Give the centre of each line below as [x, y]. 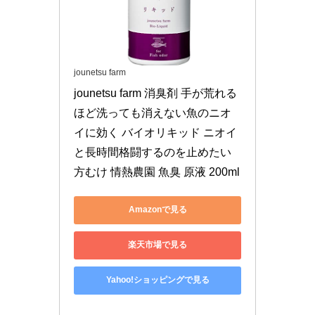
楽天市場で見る [157, 245]
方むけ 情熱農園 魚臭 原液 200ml [157, 172]
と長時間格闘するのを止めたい [153, 152]
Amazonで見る [157, 210]
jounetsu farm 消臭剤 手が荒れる [155, 93]
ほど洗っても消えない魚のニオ [153, 112]
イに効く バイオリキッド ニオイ [155, 132]
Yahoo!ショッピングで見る [157, 280]
